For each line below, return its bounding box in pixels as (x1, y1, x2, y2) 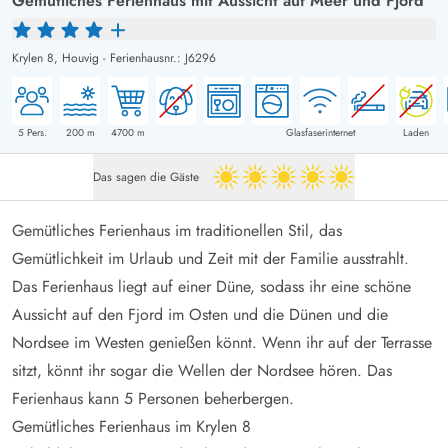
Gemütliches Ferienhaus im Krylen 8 (12, 414, 251, 438)
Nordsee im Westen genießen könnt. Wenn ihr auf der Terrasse (12, 330, 432, 354)
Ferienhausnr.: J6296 (110, 48, 216, 67)
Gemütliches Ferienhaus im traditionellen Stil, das (12, 218, 342, 242)
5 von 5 (281, 175, 329, 197)
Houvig (62, 48, 99, 67)
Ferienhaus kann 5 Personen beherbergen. (12, 386, 294, 410)
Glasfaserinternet (285, 124, 355, 140)
